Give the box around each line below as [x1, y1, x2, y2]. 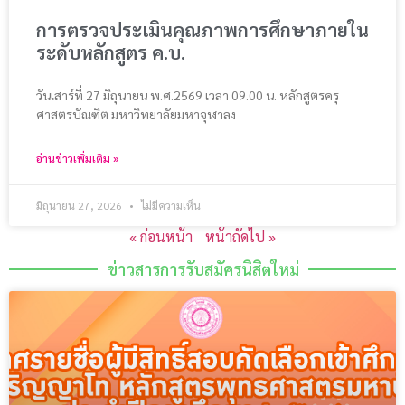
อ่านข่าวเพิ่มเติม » [36, 151, 118, 166]
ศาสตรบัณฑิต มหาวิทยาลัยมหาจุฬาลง [36, 106, 236, 123]
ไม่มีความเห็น [138, 198, 201, 213]
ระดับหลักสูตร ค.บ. [36, 40, 185, 65]
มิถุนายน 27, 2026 [36, 198, 125, 213]
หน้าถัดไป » [205, 227, 276, 247]
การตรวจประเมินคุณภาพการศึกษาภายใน [36, 17, 369, 42]
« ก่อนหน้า [129, 227, 193, 247]
